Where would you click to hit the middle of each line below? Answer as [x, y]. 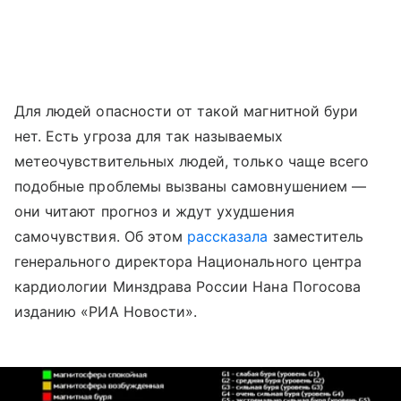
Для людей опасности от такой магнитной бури [187, 111]
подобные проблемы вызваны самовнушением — [190, 186]
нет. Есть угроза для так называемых [149, 136]
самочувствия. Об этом [101, 236]
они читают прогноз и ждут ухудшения [154, 211]
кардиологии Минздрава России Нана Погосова [188, 286]
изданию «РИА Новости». [106, 311]
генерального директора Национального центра [188, 261]
